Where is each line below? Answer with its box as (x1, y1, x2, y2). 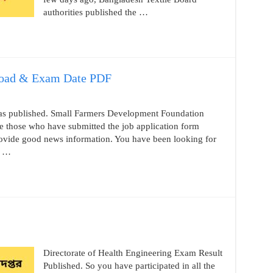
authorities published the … (43, 7, 148, 17)
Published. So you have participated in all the (43, 261, 215, 271)
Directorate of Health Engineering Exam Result (43, 248, 222, 258)
